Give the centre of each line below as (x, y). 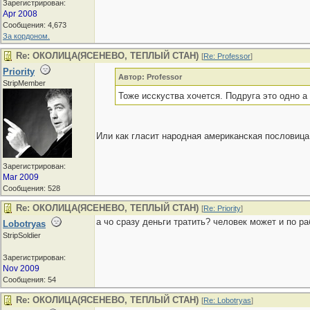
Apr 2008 (20, 14)
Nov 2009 (21, 268)
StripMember (24, 83)
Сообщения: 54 (29, 280)
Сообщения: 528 (31, 188)
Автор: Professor (150, 77)
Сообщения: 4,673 (35, 25)
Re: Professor (227, 56)
